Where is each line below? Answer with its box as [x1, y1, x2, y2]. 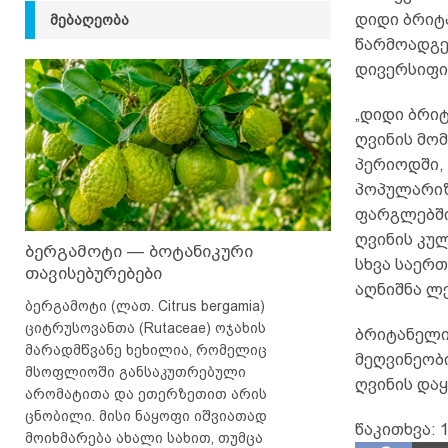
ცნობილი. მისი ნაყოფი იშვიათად [25, 407, 267, 424]
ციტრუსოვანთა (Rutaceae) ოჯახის [25, 319, 266, 336]
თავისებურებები [25, 263, 162, 283]
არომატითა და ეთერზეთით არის [25, 385, 267, 402]
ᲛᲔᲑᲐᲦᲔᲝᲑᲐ [50, 12, 129, 28]
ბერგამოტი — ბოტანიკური [25, 241, 253, 261]
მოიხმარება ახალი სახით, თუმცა [25, 429, 263, 446]
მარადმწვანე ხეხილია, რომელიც [25, 341, 267, 358]
